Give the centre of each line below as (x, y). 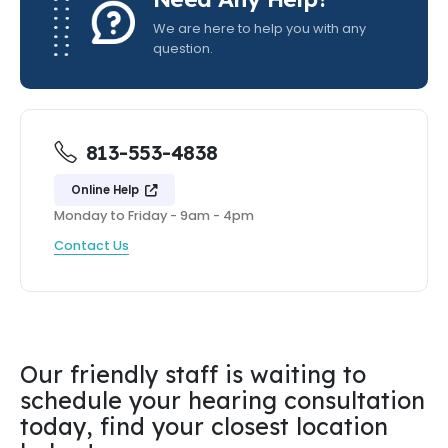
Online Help (106, 190)
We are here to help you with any (259, 29)
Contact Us (91, 245)
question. (182, 49)
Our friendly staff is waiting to (193, 374)
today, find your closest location (204, 426)
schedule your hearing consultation (222, 400)
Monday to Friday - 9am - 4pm (153, 216)
